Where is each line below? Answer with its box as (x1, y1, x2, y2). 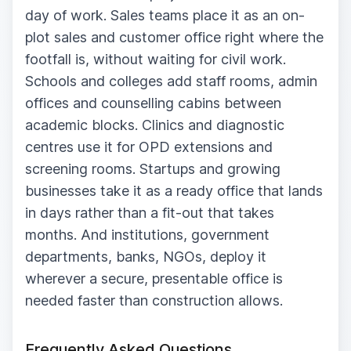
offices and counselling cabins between (25, 94, 281, 111)
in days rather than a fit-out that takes (25, 204, 274, 221)
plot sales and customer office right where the (25, 28, 324, 45)
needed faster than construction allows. (25, 291, 283, 309)
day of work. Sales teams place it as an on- (25, 6, 305, 24)
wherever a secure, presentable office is (25, 270, 283, 287)
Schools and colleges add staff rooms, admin (25, 72, 317, 89)
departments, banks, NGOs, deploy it (25, 248, 266, 265)
